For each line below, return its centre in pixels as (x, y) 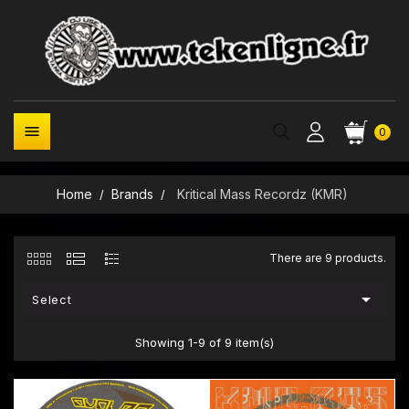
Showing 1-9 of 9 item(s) (204, 342)
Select (52, 299)
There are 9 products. (328, 258)
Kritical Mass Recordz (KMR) (263, 194)
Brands (132, 194)
